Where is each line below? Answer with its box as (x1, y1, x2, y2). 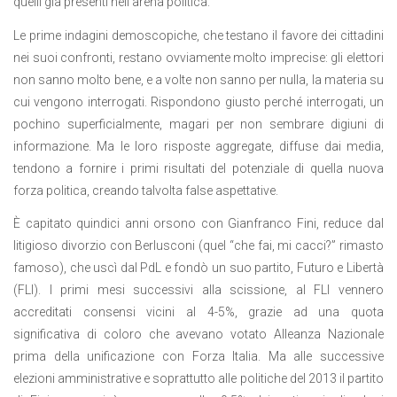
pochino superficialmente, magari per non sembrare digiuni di (13, 116, 384, 131)
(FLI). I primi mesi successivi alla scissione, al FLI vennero (13, 283, 384, 298)
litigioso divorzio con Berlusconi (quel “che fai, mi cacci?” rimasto (13, 238, 384, 253)
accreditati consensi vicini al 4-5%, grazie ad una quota (13, 305, 384, 320)
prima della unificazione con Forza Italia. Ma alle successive (13, 349, 384, 364)
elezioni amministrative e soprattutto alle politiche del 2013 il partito (13, 371, 384, 386)
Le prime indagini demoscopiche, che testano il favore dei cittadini (13, 27, 384, 43)
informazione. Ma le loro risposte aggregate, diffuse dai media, (13, 138, 384, 153)
